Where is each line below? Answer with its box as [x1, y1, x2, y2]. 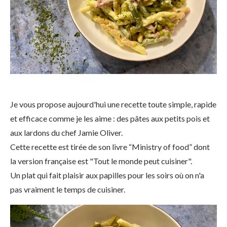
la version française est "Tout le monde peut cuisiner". [10, 156, 192, 166]
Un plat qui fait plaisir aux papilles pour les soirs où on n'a [10, 170, 204, 180]
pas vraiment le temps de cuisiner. [10, 184, 125, 194]
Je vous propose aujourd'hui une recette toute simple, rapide [10, 99, 216, 109]
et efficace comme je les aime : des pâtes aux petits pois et [10, 113, 210, 123]
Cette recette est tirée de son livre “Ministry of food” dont [10, 142, 210, 152]
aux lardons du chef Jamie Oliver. [10, 128, 123, 137]
